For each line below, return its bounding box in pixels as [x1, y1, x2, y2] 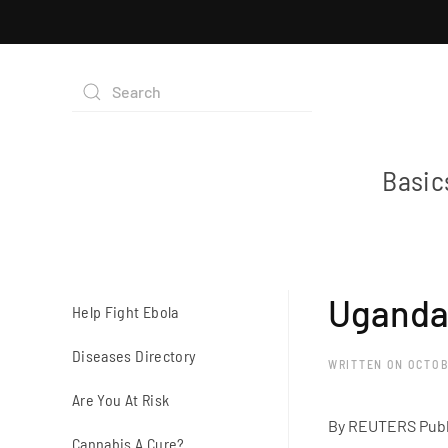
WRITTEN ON [328, 357, 408, 372]
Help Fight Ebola [72, 302, 179, 322]
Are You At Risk [72, 390, 170, 410]
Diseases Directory [72, 346, 197, 366]
